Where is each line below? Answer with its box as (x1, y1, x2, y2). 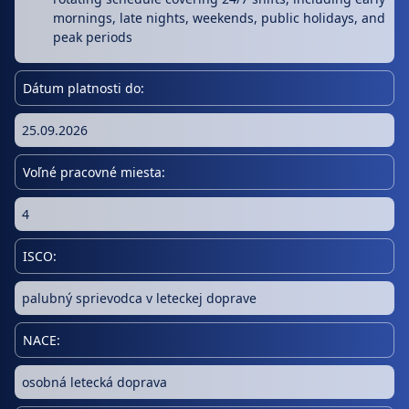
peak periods (53, 28, 133, 47)
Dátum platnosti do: (23, 79, 144, 97)
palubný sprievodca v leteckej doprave (22, 288, 257, 307)
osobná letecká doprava (22, 372, 167, 391)
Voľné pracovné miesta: (23, 163, 165, 181)
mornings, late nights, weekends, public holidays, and (53, 9, 386, 27)
